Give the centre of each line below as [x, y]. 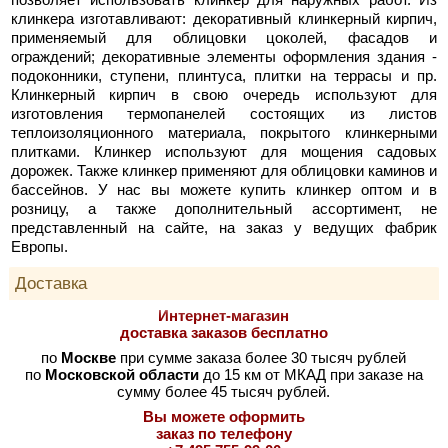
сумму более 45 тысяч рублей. [224, 391]
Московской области [121, 374]
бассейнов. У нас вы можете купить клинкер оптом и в [224, 189]
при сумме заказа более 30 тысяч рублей [261, 357]
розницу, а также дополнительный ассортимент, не [224, 208]
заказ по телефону [223, 433]
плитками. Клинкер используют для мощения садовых [224, 151]
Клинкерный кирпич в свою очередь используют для [224, 94]
